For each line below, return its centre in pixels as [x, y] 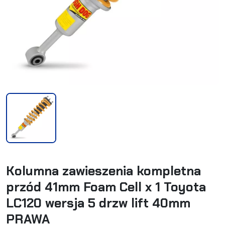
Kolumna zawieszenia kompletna [103, 171]
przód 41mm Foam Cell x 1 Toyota [106, 187]
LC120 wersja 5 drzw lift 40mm [98, 203]
